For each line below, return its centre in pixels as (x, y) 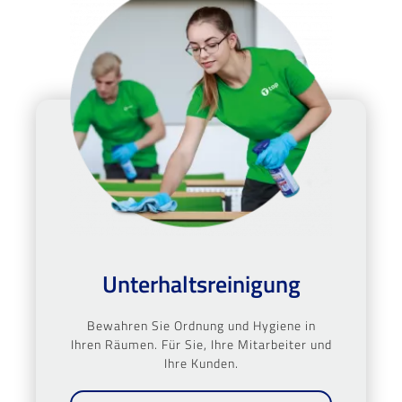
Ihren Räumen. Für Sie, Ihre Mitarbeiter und (201, 344)
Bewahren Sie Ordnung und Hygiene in (201, 325)
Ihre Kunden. (201, 363)
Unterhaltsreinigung (201, 284)
